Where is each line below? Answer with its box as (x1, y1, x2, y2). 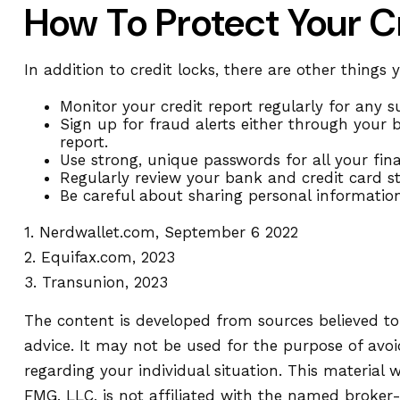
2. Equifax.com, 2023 (23, 248, 175, 267)
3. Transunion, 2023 (23, 273, 168, 292)
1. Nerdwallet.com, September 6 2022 (23, 223, 298, 242)
